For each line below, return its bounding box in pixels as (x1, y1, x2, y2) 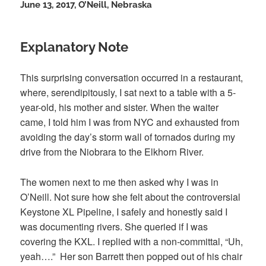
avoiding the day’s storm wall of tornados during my (20, 130, 236, 144)
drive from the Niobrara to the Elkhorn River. (20, 145, 207, 159)
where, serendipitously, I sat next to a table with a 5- (20, 85, 236, 100)
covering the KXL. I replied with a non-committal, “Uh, (20, 234, 243, 248)
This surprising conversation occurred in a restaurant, (20, 71, 243, 85)
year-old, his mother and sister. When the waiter (20, 100, 219, 115)
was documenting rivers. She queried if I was (20, 219, 208, 233)
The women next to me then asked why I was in (20, 175, 219, 189)
